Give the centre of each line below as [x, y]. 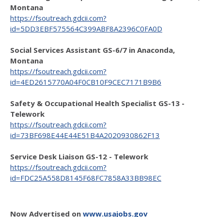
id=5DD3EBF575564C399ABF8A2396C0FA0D [86, 29]
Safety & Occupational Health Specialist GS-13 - [97, 103]
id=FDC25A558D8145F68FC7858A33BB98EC [86, 178]
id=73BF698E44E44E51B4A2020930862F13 [85, 135]
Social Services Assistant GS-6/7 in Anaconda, [93, 50]
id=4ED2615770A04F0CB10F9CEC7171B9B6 [86, 82]
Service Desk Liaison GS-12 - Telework [79, 156]
